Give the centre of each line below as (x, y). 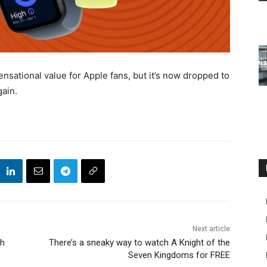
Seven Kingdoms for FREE (179, 255)
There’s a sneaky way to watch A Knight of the (139, 243)
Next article (211, 229)
